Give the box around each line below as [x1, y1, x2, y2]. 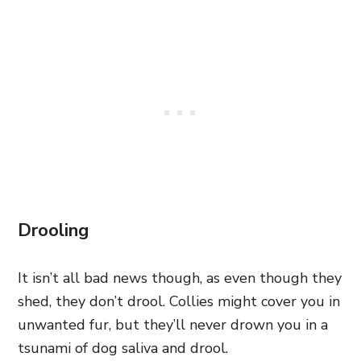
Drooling [18, 218, 89, 243]
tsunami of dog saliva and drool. [18, 338, 232, 358]
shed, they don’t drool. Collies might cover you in [18, 291, 340, 311]
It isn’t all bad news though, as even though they [18, 268, 342, 288]
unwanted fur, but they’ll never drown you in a [18, 314, 328, 334]
